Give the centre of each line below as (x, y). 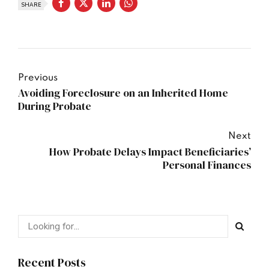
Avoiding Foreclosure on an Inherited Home (123, 93)
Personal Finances (207, 165)
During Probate (55, 107)
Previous (38, 78)
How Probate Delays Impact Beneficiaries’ (150, 152)
